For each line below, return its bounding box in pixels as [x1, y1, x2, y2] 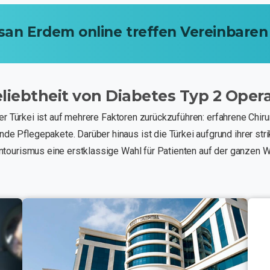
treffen [125, 24, 177, 41]
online [78, 24, 122, 41]
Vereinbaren [180, 24, 268, 41]
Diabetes [105, 86, 176, 105]
